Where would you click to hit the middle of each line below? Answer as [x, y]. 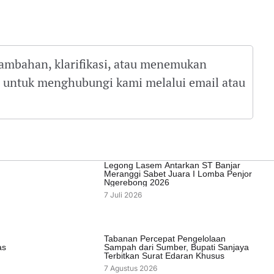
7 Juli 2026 [123, 195]
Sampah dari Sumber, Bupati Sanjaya [176, 247]
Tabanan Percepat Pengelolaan [165, 239]
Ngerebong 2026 [136, 183]
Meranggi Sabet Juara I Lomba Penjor [178, 174]
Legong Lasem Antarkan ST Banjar [172, 165]
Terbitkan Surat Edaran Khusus [164, 256]
